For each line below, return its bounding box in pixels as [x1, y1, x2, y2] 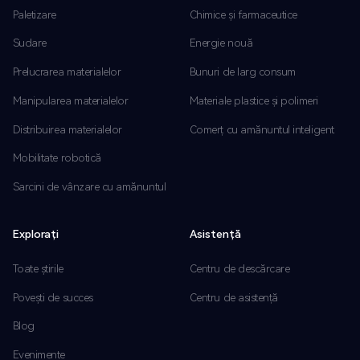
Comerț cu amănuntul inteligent [189, 122, 334, 136]
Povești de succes [12, 290, 93, 304]
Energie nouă [189, 36, 253, 50]
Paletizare [12, 7, 57, 21]
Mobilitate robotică [12, 151, 101, 165]
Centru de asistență [189, 290, 278, 304]
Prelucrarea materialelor [12, 65, 121, 79]
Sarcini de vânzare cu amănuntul [12, 180, 166, 194]
